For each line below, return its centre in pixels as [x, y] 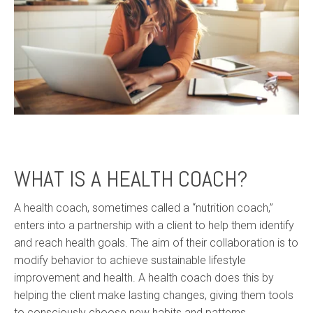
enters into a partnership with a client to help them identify [154, 225]
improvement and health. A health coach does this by [144, 277]
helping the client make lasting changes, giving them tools [154, 295]
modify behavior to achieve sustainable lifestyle [130, 260]
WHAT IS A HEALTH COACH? [131, 179]
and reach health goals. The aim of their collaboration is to [156, 242]
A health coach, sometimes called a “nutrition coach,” [144, 208]
